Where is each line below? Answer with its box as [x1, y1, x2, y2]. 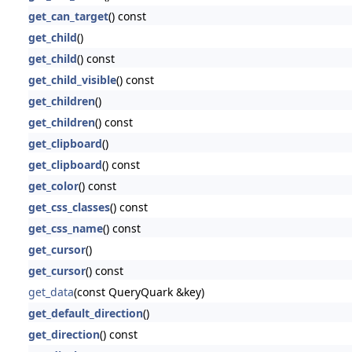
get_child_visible [27, 71, 116, 87]
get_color [27, 178, 79, 193]
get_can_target [27, 8, 108, 24]
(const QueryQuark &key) [73, 284, 204, 299]
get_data [27, 284, 74, 299]
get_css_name [27, 220, 103, 236]
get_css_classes [27, 199, 110, 214]
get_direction [27, 326, 100, 342]
